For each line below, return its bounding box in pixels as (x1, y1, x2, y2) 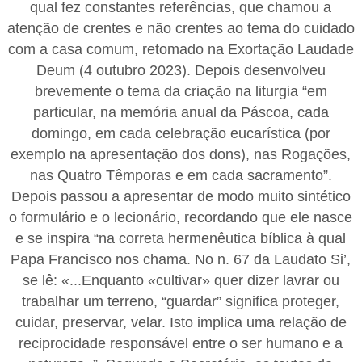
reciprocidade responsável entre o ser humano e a (19, 335, 343, 351)
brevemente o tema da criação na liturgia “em (34, 82, 327, 99)
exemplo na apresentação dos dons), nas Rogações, (11, 145, 351, 162)
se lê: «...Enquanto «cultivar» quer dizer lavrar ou (22, 271, 339, 288)
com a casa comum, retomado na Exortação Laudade (7, 40, 354, 57)
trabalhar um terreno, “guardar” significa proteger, (22, 293, 340, 309)
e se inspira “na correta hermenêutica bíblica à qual (15, 229, 347, 246)
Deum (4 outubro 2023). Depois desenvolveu (36, 61, 326, 78)
